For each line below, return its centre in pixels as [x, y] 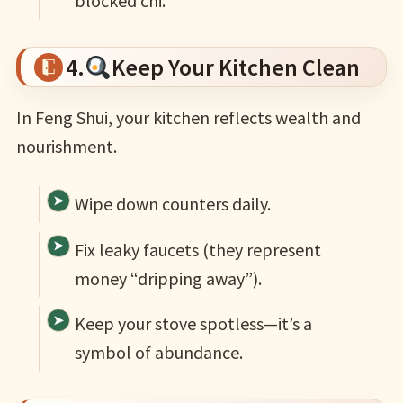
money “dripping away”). [168, 278]
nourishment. [66, 147]
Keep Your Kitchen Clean [235, 67]
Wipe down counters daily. [172, 204]
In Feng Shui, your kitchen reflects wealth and [188, 118]
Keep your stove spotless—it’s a [193, 323]
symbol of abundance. [158, 352]
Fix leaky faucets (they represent [197, 249]
